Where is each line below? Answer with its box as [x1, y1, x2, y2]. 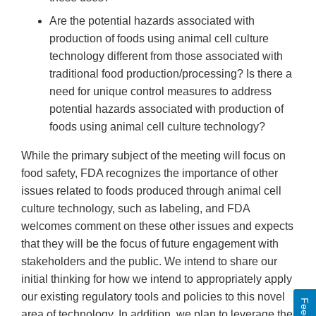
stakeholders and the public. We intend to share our [21, 255, 277, 268]
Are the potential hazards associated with [49, 15, 255, 28]
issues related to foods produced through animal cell [21, 185, 281, 197]
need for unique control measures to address [49, 85, 272, 98]
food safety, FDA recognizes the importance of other [21, 167, 278, 180]
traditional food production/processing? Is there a [49, 68, 292, 80]
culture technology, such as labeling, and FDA [21, 202, 250, 215]
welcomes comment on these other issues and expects [21, 220, 293, 233]
